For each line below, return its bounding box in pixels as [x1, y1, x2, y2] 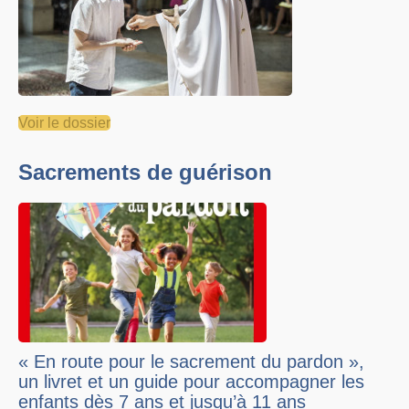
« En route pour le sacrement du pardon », [18, 351, 364, 372]
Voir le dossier [18, 114, 110, 131]
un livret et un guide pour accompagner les [18, 372, 364, 393]
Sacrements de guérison [18, 159, 272, 184]
